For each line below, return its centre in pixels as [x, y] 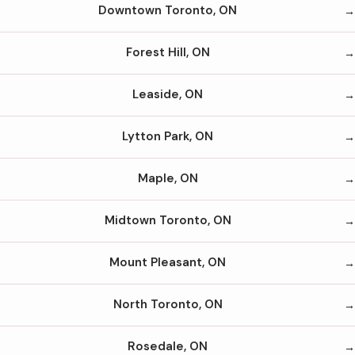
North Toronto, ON [168, 305]
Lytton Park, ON [168, 137]
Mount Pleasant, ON [168, 263]
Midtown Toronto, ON [168, 221]
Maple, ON [168, 179]
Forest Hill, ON [168, 53]
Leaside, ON [168, 95]
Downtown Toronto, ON [168, 11]
